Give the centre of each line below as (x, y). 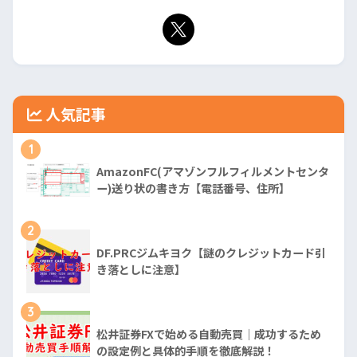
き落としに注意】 (141, 270)
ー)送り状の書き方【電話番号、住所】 (193, 188)
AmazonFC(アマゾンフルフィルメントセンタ (213, 172)
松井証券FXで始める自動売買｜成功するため (209, 334)
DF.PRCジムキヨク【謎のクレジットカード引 (211, 253)
